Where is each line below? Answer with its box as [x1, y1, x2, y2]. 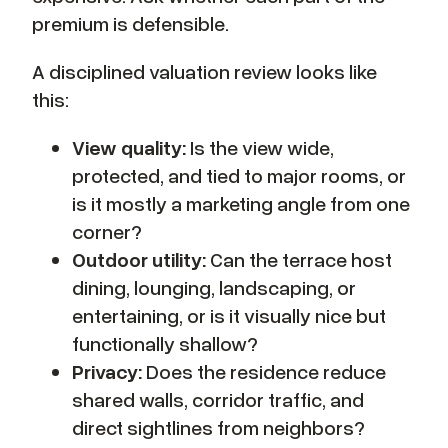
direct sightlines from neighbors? [72, 415, 365, 440]
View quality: [72, 135, 186, 160]
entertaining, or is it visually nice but [72, 303, 386, 328]
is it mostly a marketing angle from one [72, 191, 410, 216]
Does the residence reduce [142, 359, 386, 384]
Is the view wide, [186, 135, 334, 160]
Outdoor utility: [72, 247, 206, 272]
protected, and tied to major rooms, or [72, 163, 406, 188]
